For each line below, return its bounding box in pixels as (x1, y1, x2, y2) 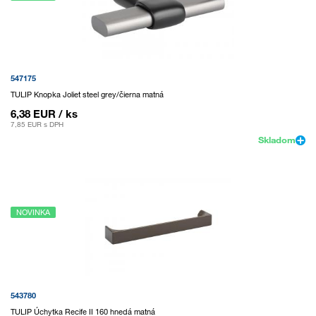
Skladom (258, 133, 296, 145)
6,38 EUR (11, 107, 56, 120)
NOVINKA (16, 207, 50, 217)
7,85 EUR (11, 119, 42, 129)
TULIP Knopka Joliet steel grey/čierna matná (11, 89, 164, 99)
